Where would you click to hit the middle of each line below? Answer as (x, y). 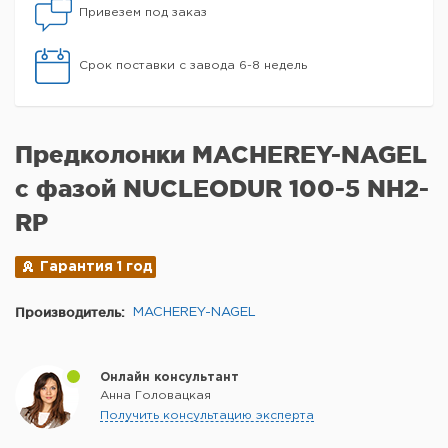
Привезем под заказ (143, 12)
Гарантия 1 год (96, 267)
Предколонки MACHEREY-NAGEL (221, 154)
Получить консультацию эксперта (207, 415)
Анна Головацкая (155, 395)
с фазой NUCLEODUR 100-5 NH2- (222, 188)
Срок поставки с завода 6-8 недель (193, 65)
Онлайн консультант (169, 377)
